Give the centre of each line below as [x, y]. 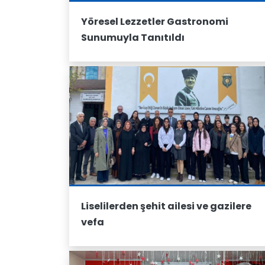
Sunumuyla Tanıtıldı [133, 38]
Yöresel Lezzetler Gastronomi [155, 22]
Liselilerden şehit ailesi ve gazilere [166, 206]
